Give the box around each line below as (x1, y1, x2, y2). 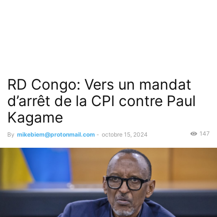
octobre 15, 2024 (102, 131, 148, 138)
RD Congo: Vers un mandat (7, 76, 191, 93)
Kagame (7, 108, 63, 126)
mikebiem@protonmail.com (17, 131, 95, 138)
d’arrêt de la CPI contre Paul (7, 92, 196, 109)
